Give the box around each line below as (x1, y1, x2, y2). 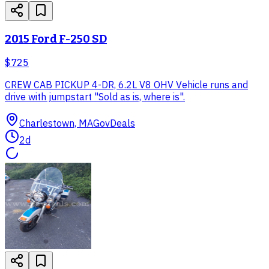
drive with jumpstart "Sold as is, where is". (5, 91, 185, 103)
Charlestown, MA (19, 117, 93, 130)
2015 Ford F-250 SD (5, 32, 107, 46)
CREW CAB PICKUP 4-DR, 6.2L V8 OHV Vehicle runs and (5, 79, 248, 91)
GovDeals (93, 117, 135, 130)
